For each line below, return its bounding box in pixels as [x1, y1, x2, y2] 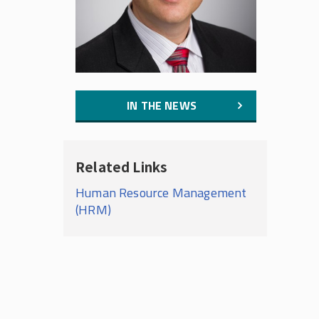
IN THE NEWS [127, 97, 197, 114]
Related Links [75, 157, 168, 176]
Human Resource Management [75, 183, 247, 202]
